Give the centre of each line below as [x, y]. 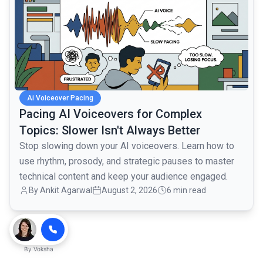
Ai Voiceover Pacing [60, 98]
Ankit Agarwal [66, 190]
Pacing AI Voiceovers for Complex [111, 114]
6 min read [186, 190]
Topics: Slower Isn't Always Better [110, 131]
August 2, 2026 [129, 190]
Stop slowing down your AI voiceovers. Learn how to [127, 146]
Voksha [43, 249]
